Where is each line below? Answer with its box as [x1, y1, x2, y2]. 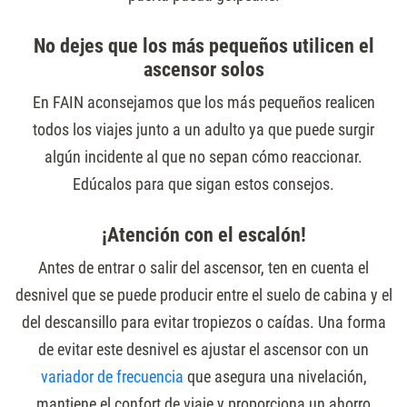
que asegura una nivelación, [183, 367, 367, 386]
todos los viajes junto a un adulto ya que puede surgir [33, 120, 374, 139]
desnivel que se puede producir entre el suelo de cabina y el [15, 285, 392, 304]
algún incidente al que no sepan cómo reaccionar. [45, 147, 362, 166]
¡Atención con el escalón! [101, 223, 306, 246]
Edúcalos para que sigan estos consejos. [73, 174, 334, 194]
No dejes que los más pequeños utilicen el [33, 35, 374, 57]
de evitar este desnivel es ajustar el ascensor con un [38, 340, 369, 359]
